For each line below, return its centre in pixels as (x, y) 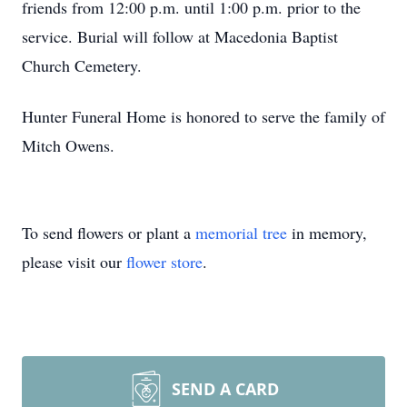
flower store (164, 262)
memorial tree (241, 233)
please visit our (74, 262)
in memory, (327, 233)
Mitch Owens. (68, 145)
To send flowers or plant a (109, 233)
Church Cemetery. (82, 65)
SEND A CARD (225, 389)
